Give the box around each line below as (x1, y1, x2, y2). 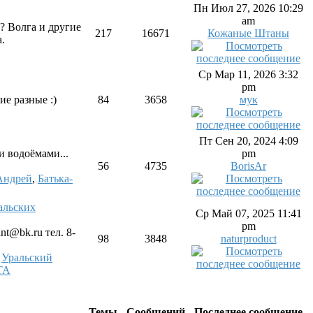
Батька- (38, 173, 73, 184)
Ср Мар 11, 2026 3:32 (198, 68, 298, 80)
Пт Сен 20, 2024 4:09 (198, 135, 298, 147)
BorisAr (231, 160, 266, 172)
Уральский (1, 252, 52, 263)
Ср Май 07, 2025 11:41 (195, 208, 302, 219)
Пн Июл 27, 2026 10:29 (194, 2, 303, 14)
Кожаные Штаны (208, 27, 289, 39)
